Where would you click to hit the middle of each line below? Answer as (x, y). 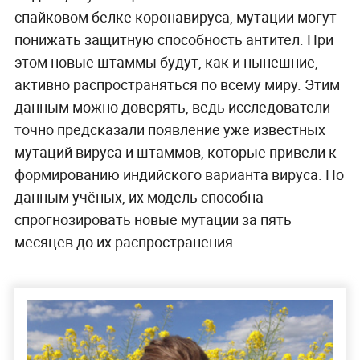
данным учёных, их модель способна (139, 197)
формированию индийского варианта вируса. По (179, 175)
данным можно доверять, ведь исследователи (172, 107)
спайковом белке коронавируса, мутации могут (175, 17)
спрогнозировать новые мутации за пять (153, 220)
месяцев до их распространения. (125, 242)
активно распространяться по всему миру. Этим (177, 85)
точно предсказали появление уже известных (170, 130)
